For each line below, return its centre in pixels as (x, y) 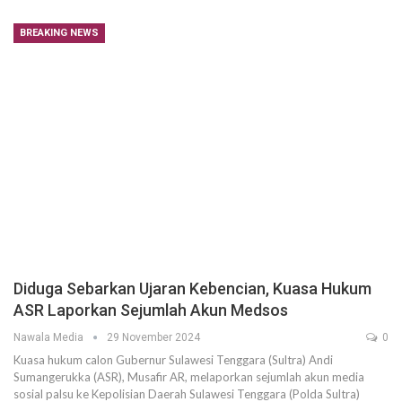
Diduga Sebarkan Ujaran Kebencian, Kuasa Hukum (192, 289)
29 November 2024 (153, 338)
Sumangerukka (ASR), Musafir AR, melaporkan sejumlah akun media (189, 377)
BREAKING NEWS (59, 32)
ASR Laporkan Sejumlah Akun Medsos (151, 310)
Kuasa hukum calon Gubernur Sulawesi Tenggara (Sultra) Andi (173, 360)
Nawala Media (50, 338)
